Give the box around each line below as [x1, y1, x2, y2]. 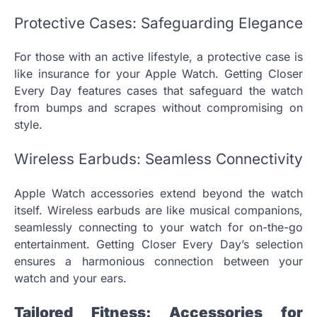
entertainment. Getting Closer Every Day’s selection [14, 236, 303, 251]
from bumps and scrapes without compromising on [14, 100, 303, 115]
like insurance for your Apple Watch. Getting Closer [14, 67, 303, 81]
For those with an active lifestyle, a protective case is [14, 50, 303, 64]
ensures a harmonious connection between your [14, 253, 303, 268]
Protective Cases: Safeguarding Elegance [14, 13, 303, 32]
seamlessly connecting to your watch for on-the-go [14, 219, 303, 234]
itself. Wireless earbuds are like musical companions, [14, 202, 303, 217]
